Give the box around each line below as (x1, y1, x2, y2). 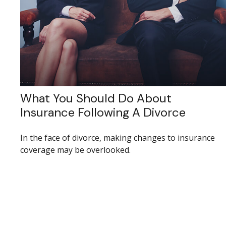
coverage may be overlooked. (20, 144, 131, 156)
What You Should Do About (20, 90, 172, 106)
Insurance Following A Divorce (20, 104, 186, 121)
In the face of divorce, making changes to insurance (20, 132, 215, 144)
